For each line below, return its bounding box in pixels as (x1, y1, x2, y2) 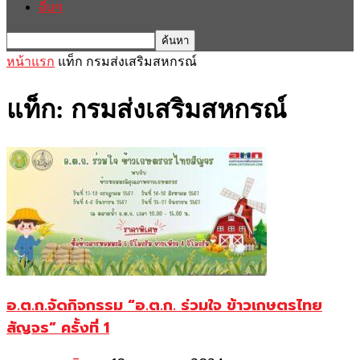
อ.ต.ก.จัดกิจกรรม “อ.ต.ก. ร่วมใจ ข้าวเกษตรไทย (6, 293, 322, 317)
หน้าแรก (6, 55, 55, 68)
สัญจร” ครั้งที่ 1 (6, 316, 109, 339)
